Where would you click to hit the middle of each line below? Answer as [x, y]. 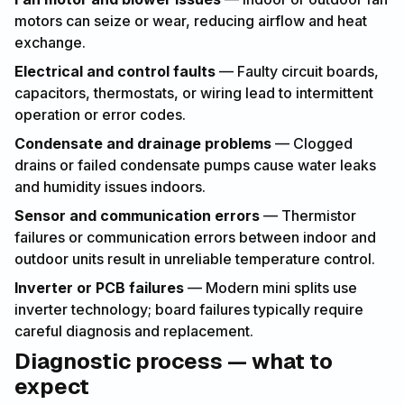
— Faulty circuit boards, [297, 71]
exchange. [50, 42]
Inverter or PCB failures [99, 287]
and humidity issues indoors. [110, 186]
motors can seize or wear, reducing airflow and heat [191, 20]
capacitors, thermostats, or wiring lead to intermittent [194, 92]
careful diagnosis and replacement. [134, 331]
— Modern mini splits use [271, 287]
